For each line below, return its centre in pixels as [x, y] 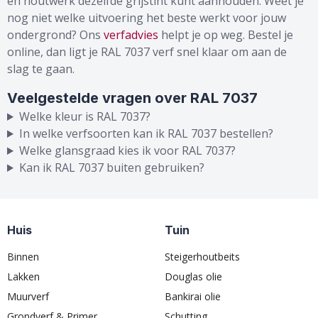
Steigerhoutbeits [202, 257]
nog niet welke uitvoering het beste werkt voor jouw [147, 18]
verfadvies [131, 35]
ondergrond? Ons [55, 35]
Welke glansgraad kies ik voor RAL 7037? [127, 150]
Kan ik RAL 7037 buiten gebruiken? [111, 168]
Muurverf [28, 296]
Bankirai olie [193, 296]
